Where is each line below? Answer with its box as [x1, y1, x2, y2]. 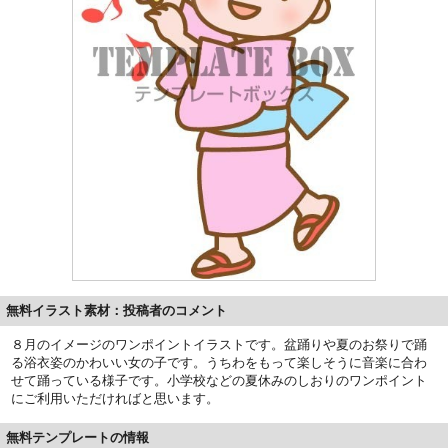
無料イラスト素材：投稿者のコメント [6, 302, 227, 318]
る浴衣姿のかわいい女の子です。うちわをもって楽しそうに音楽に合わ [11, 354, 428, 370]
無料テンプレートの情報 [6, 429, 149, 445]
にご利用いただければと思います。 [11, 390, 220, 406]
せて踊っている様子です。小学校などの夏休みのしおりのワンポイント [11, 372, 428, 388]
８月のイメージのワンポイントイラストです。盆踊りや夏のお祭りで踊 [11, 336, 428, 352]
